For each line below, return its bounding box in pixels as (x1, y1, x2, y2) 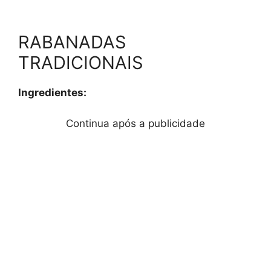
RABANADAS (18, 31, 126, 53)
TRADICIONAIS (18, 52, 143, 74)
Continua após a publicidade (66, 117, 205, 129)
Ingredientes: (18, 87, 87, 99)
